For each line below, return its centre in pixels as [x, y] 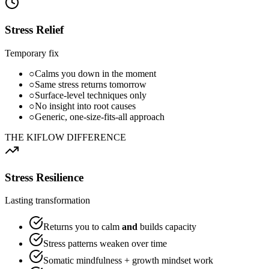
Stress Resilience [44, 177]
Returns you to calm [83, 227]
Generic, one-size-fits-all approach [100, 116]
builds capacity [167, 227]
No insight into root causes [85, 106]
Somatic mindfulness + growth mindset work [128, 261]
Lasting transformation [47, 201]
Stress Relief [34, 30]
